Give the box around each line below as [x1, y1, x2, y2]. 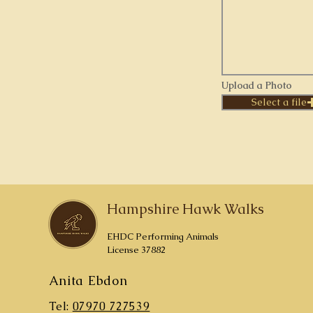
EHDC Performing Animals [106, 231, 219, 242]
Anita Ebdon [48, 272, 128, 289]
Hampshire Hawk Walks [106, 200, 264, 218]
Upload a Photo [221, 79, 292, 92]
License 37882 [106, 244, 166, 256]
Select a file [252, 96, 307, 108]
